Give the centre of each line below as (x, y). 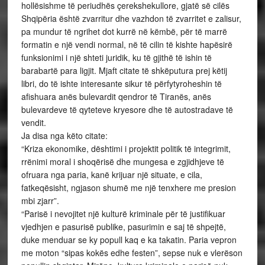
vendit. (33, 122)
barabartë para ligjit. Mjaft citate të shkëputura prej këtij (124, 70)
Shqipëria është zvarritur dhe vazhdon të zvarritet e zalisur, (131, 18)
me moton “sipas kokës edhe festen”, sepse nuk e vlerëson (132, 253)
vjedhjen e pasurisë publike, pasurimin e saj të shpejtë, (123, 227)
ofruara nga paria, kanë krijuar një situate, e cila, (112, 174)
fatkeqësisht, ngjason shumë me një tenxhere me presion (128, 188)
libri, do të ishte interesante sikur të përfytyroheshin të (121, 83)
